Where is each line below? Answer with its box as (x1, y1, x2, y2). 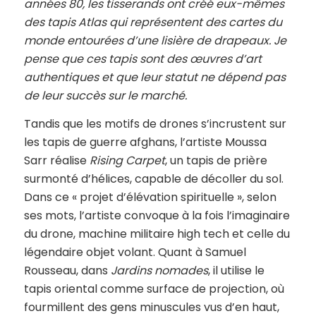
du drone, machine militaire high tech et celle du (23, 226, 290, 243)
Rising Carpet (89, 152, 165, 169)
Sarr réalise (23, 152, 90, 169)
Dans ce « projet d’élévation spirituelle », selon (23, 189, 276, 206)
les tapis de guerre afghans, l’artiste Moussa (23, 134, 267, 151)
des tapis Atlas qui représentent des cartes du (23, 14, 282, 31)
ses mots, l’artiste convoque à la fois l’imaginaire (23, 207, 290, 224)
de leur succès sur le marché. (23, 87, 187, 104)
